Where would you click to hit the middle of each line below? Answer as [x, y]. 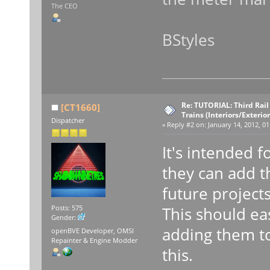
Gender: [64, 218]
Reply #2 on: [186, 124]
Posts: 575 [67, 208]
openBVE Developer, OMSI [92, 231]
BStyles [188, 40]
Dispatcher [67, 120]
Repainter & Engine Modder [94, 240]
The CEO [64, 6]
